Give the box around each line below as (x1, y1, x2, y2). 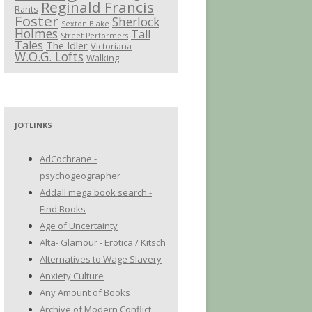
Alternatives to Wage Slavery (40, 253, 162, 265)
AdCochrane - (40, 153, 97, 165)
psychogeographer (40, 169, 120, 182)
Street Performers (61, 31, 128, 40)
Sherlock (112, 13, 159, 30)
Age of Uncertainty (40, 219, 118, 232)
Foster (15, 11, 58, 31)
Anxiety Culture (40, 270, 104, 282)
